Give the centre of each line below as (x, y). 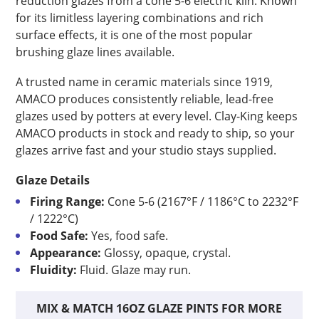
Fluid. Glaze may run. (134, 270)
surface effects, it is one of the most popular (135, 35)
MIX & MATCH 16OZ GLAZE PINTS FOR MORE (159, 308)
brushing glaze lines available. (95, 52)
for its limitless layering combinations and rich (140, 18)
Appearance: (66, 253)
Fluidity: (54, 270)
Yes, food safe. (129, 236)
